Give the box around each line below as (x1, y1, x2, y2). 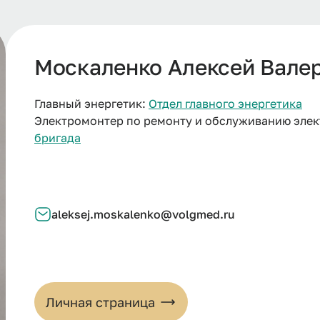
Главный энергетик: (34, 96, 149, 111)
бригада (34, 131, 81, 145)
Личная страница (46, 294, 155, 310)
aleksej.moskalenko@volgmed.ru (51, 207, 235, 221)
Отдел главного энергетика (149, 96, 302, 111)
